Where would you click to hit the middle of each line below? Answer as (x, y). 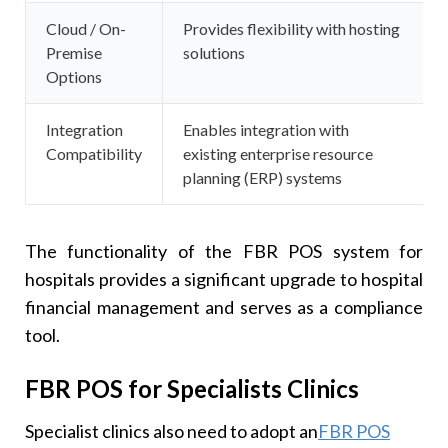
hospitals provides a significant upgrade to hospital (224, 279)
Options (74, 77)
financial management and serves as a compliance (224, 307)
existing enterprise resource (278, 154)
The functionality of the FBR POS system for (224, 251)
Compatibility (94, 154)
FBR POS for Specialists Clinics (192, 389)
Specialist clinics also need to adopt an (172, 431)
